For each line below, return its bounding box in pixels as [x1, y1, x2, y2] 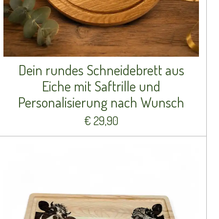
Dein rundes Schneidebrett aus [18, 61, 184, 79]
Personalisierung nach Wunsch [18, 93, 184, 111]
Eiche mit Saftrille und [42, 77, 160, 95]
